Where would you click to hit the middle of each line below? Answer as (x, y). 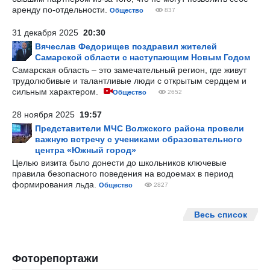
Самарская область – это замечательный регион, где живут (129, 70)
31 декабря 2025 (48, 33)
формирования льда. (55, 184)
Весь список (221, 215)
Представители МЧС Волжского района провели (140, 128)
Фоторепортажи (55, 259)
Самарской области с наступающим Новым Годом (143, 57)
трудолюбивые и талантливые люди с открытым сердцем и (129, 81)
